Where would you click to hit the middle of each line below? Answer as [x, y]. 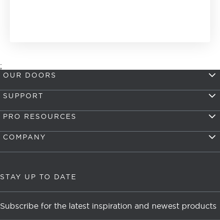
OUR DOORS [30, 75]
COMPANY [25, 137]
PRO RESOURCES [40, 116]
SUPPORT [23, 96]
